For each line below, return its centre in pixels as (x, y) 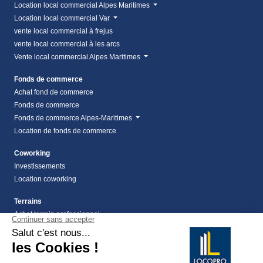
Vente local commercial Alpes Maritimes (78, 57)
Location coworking (45, 179)
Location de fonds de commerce (65, 131)
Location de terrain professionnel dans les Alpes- (92, 240)
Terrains (28, 201)
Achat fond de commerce (54, 92)
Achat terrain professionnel (57, 214)
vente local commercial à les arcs (67, 44)
